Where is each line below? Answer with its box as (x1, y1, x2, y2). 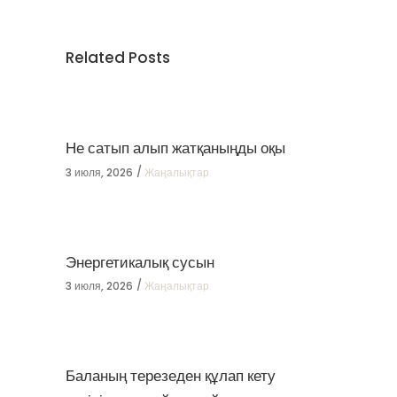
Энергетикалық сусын (66, 251, 214, 273)
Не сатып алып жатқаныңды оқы (66, 137, 285, 160)
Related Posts (66, 47, 170, 69)
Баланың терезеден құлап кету (66, 365, 276, 387)
